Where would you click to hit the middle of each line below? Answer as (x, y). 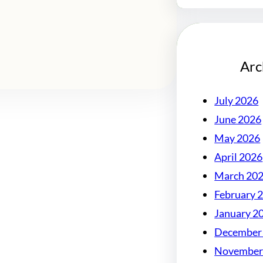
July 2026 (237, 101)
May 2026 (237, 138)
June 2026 (238, 119)
